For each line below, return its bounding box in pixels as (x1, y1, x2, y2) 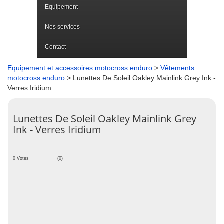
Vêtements (160, 64, 194, 72)
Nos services (45, 23, 80, 30)
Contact (45, 43, 66, 50)
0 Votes (13, 156, 29, 161)
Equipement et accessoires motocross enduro (7, 64, 152, 72)
